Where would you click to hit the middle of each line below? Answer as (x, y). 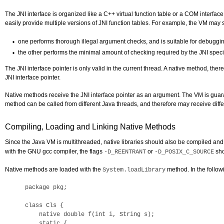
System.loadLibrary (134, 170)
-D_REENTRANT (125, 152)
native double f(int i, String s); (90, 214)
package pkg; (48, 187)
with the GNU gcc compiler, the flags (54, 151)
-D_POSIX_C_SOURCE (184, 152)
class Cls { (44, 205)
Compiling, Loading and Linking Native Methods (90, 127)
